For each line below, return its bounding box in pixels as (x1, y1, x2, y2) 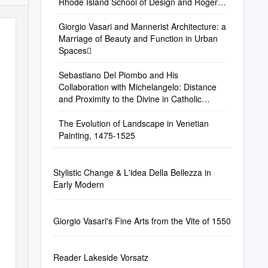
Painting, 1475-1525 (58, 129, 135, 141)
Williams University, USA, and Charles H (58, 8, 209, 20)
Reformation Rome (58, 105, 130, 117)
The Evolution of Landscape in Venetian (58, 117, 209, 129)
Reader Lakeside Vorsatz (53, 251, 148, 263)
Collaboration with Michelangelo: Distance (58, 81, 217, 93)
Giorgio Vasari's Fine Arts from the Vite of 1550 (53, 215, 231, 227)
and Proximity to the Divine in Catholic (58, 93, 202, 105)
